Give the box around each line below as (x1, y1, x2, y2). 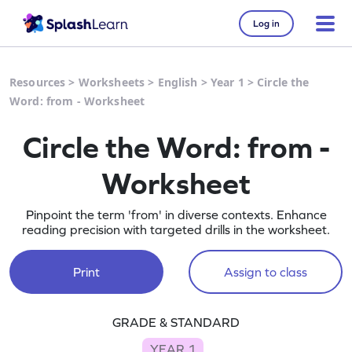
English (157, 75, 198, 90)
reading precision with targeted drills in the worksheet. (22, 222, 330, 236)
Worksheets (78, 75, 145, 90)
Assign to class (223, 265, 307, 279)
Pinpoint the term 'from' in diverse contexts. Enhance (25, 207, 327, 222)
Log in (253, 17, 280, 29)
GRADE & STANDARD (112, 315, 240, 329)
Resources (9, 75, 66, 90)
